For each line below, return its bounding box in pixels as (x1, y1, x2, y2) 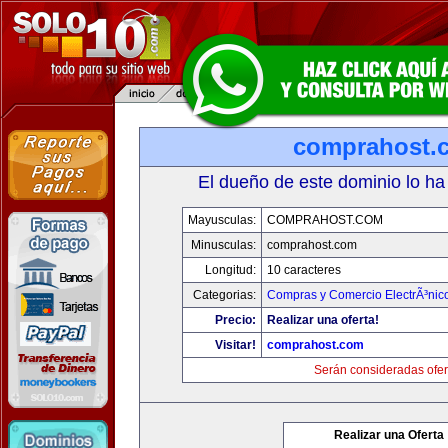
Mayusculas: (187, 213, 256, 227)
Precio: (214, 313, 256, 327)
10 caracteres (266, 263, 341, 277)
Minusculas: (190, 238, 256, 252)
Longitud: (204, 263, 256, 277)
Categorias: (192, 288, 256, 302)
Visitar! (214, 338, 256, 352)
